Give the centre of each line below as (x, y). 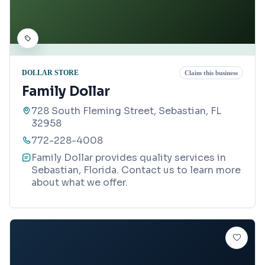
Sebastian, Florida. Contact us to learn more (136, 170)
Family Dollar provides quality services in (129, 158)
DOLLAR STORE (50, 72)
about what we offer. (80, 183)
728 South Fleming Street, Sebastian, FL (126, 111)
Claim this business (211, 73)
